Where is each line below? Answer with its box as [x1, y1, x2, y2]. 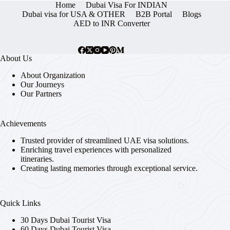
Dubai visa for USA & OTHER [22, 10, 125, 19]
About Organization [21, 71, 85, 80]
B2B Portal [135, 10, 172, 19]
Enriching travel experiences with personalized [21, 145, 171, 154]
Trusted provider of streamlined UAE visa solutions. [21, 136, 189, 145]
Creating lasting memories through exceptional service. [21, 163, 198, 172]
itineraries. [21, 154, 54, 163]
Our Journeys [21, 80, 64, 89]
